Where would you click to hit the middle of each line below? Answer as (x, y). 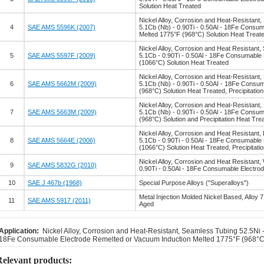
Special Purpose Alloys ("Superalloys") (194, 183)
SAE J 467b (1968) (55, 183)
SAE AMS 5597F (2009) (62, 55)
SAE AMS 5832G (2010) (62, 165)
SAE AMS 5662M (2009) (62, 84)
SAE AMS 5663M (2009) (62, 112)
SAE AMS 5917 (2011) (59, 200)
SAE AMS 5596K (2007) (62, 27)
